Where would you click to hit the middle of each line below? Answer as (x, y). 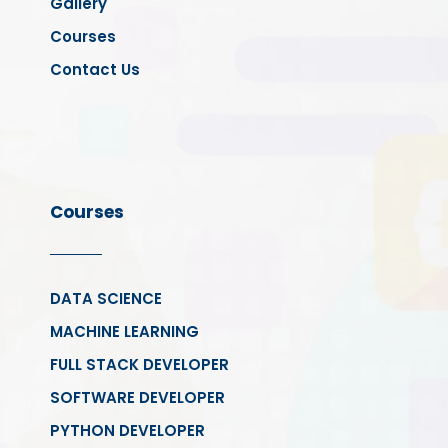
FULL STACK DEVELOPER (139, 365)
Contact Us (95, 70)
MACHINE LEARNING (124, 332)
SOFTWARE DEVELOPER (137, 398)
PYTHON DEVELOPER (127, 431)
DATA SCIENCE (106, 299)
